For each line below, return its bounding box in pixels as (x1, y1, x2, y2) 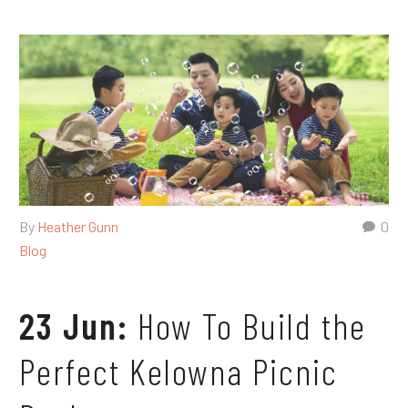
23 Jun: (19, 302, 138, 347)
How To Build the (138, 302, 366, 347)
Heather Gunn (37, 217, 118, 235)
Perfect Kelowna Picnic (19, 348, 338, 393)
